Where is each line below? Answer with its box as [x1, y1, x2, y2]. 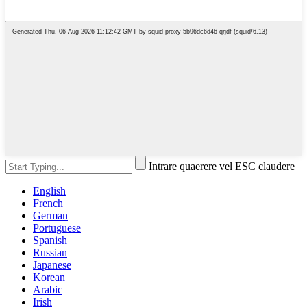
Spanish [33, 234, 67, 246]
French [33, 197, 63, 209]
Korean [33, 271, 65, 283]
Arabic [33, 283, 62, 295]
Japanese [33, 258, 71, 271]
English [33, 184, 66, 197]
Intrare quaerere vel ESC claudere [149, 160, 295, 172]
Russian [33, 246, 67, 258]
